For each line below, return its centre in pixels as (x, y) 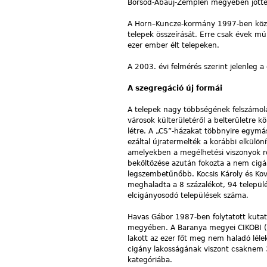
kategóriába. (150, 260)
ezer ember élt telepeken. (173, 45)
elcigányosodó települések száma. (188, 195)
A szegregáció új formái (175, 88)
